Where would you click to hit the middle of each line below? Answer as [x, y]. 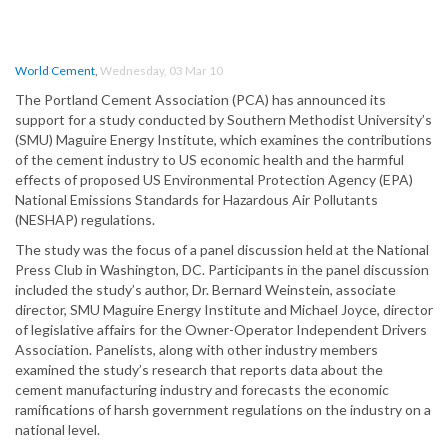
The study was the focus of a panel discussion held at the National [222, 250]
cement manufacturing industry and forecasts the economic [202, 390]
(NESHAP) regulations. [85, 220]
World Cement [55, 71]
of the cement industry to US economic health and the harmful [209, 160]
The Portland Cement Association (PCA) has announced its [200, 100]
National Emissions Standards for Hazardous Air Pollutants [196, 200]
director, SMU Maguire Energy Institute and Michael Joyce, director [224, 310]
